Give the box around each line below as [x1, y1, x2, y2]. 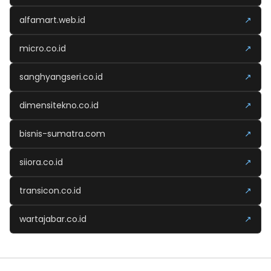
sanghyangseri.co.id [19, 70, 103, 83]
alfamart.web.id [19, 13, 85, 26]
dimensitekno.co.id [19, 99, 99, 111]
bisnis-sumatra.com [19, 127, 105, 140]
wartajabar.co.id [19, 212, 87, 225]
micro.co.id [19, 42, 66, 54]
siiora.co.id [19, 155, 63, 168]
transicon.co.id [19, 184, 81, 197]
